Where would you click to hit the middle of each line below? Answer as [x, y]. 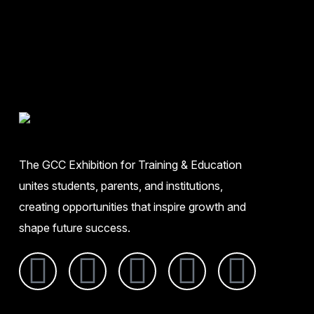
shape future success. [75, 227]
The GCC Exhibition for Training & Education [130, 164]
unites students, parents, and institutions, [121, 185]
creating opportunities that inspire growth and [132, 206]
